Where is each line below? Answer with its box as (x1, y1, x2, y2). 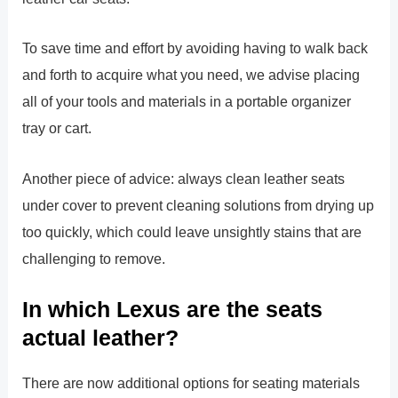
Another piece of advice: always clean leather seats (22, 170, 346, 187)
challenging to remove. (22, 250, 166, 267)
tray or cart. (22, 120, 92, 137)
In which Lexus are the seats (22, 296, 323, 322)
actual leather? (22, 324, 179, 350)
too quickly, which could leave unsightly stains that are (22, 223, 362, 240)
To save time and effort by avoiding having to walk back (22, 40, 369, 57)
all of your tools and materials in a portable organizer (22, 93, 352, 110)
